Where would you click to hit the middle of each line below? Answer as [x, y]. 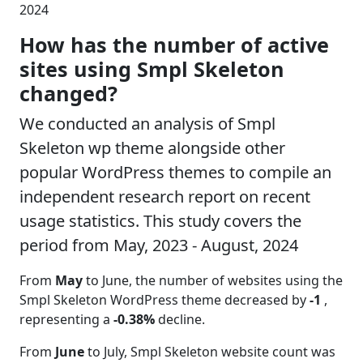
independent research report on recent [165, 197]
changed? [68, 94]
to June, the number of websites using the [213, 281]
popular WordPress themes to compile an [175, 173]
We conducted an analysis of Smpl [147, 124]
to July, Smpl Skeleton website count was [210, 352]
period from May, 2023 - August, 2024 [159, 246]
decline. [181, 320]
